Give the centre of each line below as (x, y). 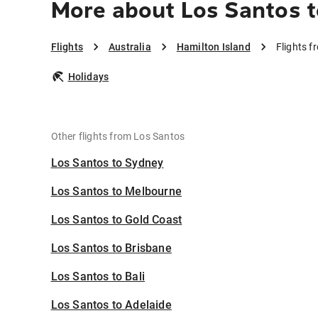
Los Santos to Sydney (107, 163)
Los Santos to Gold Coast (116, 220)
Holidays (88, 77)
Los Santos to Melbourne (116, 192)
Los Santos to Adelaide (111, 305)
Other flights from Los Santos (118, 137)
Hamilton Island (213, 47)
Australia (130, 47)
